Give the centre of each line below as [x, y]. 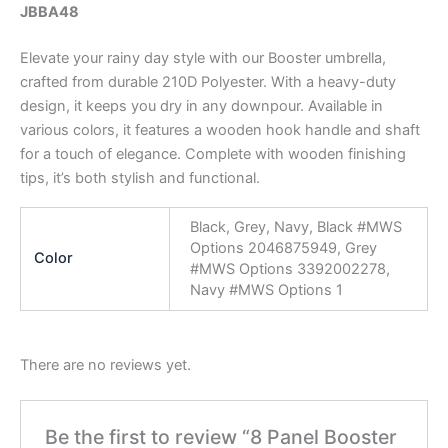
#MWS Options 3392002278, [289, 269]
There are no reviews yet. [105, 364]
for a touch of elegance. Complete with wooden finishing [213, 153]
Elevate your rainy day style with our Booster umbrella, [203, 57]
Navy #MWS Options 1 [266, 290]
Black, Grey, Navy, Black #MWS [295, 227]
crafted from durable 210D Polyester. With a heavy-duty [208, 81]
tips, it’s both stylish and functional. [140, 177]
